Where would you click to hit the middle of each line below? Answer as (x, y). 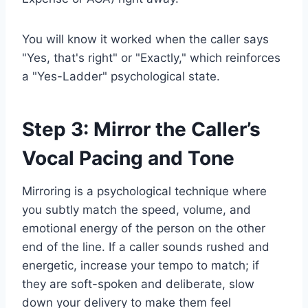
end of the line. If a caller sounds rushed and (146, 247)
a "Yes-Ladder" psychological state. (121, 77)
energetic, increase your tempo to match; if (141, 266)
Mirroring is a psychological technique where (144, 191)
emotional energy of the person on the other (144, 229)
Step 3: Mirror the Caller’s (141, 130)
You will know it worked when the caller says (145, 40)
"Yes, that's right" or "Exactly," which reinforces (151, 58)
